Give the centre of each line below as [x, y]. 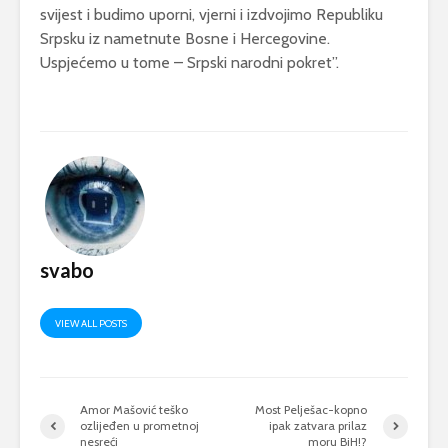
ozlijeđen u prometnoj [139, 426]
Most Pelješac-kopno [311, 410]
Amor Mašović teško [134, 410]
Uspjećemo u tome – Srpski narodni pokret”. [189, 63]
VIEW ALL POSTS [91, 324]
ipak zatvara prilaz [318, 426]
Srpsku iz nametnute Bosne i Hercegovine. [185, 39]
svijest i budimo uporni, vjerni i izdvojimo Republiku [211, 15]
